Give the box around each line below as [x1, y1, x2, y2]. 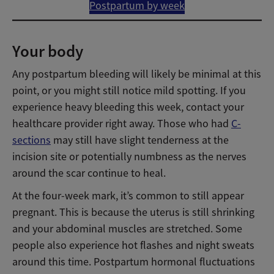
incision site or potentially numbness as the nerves [12, 149, 246, 163]
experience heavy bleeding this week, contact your [12, 100, 244, 114]
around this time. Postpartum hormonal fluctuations [12, 255, 255, 269]
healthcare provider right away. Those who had [12, 116, 231, 130]
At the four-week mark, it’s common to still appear [12, 189, 244, 203]
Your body [12, 40, 83, 62]
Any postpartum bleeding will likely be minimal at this [12, 67, 261, 81]
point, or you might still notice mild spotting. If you [12, 83, 246, 97]
